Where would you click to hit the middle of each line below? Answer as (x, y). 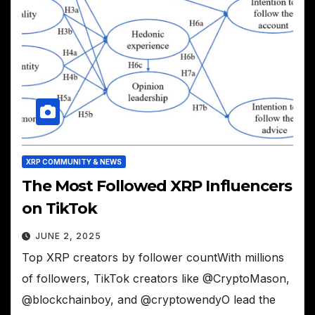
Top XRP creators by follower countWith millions (153, 257)
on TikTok (60, 208)
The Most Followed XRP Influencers (157, 186)
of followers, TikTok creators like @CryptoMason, (156, 278)
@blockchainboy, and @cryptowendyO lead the (149, 299)
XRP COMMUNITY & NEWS (74, 161)
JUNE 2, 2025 (68, 236)
